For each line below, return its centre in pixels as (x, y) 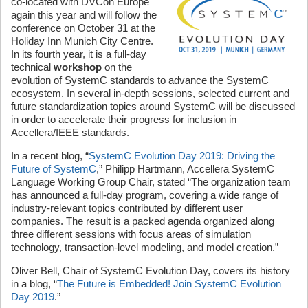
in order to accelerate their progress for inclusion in (124, 119)
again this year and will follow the (84, 15)
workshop (78, 67)
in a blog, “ (34, 284)
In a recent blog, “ (50, 156)
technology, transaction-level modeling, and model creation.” (145, 247)
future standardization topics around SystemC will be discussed (153, 106)
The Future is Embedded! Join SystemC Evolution (169, 284)
